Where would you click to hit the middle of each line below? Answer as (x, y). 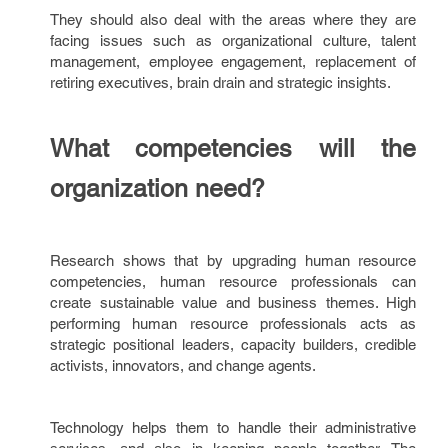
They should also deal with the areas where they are (233, 19)
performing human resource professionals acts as (233, 323)
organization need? (157, 188)
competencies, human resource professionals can (233, 281)
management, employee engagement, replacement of (233, 61)
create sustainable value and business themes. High (233, 302)
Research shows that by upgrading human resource (233, 260)
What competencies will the (233, 148)
